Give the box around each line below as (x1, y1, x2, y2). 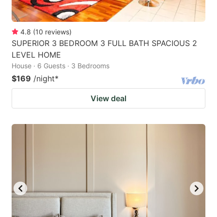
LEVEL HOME (12, 49, 61, 60)
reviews (45, 27, 69, 36)
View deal (91, 93, 126, 103)
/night (33, 73, 55, 83)
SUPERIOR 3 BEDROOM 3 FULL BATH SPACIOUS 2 (12, 38, 197, 48)
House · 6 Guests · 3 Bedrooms (12, 61, 109, 70)
